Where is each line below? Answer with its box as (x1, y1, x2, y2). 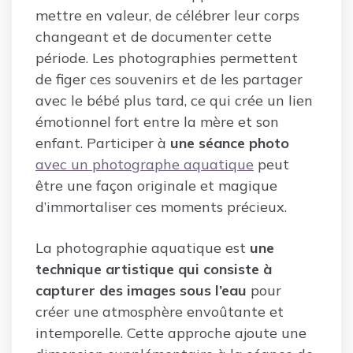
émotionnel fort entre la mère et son (35, 113, 279, 132)
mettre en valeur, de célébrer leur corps (35, 6, 299, 25)
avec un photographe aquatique (35, 155, 254, 174)
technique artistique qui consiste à (35, 260, 272, 279)
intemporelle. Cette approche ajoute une (35, 324, 307, 343)
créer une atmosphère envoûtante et (35, 303, 284, 321)
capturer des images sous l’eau (35, 281, 251, 300)
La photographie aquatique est (35, 239, 250, 258)
